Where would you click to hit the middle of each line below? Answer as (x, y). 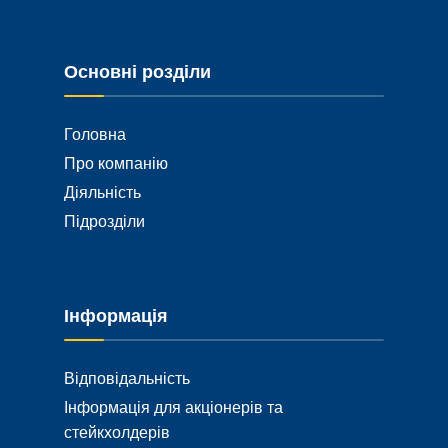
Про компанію (116, 162)
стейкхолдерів (117, 431)
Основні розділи (137, 71)
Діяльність (102, 191)
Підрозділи (104, 220)
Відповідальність (127, 377)
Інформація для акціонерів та (173, 406)
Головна (95, 133)
